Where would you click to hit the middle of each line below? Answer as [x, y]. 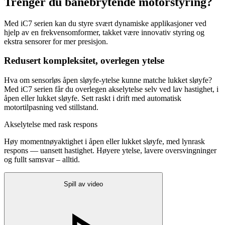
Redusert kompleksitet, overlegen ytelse [84, 61]
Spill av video [83, 184]
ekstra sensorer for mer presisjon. [56, 41]
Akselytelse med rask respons [51, 125]
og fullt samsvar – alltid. [42, 160]
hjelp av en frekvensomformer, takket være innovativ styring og [104, 32]
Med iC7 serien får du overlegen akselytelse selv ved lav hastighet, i [111, 89]
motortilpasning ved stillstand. [51, 107]
